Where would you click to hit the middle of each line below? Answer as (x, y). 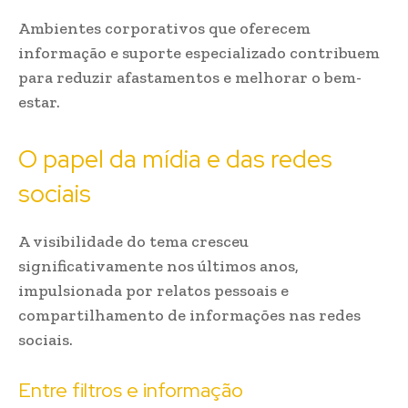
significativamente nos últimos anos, (158, 266)
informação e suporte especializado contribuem (199, 53)
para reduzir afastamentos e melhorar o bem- (190, 77)
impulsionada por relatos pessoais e (153, 291)
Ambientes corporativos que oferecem (164, 28)
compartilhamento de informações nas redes (189, 315)
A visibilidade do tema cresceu (133, 241)
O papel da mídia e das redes (175, 159)
